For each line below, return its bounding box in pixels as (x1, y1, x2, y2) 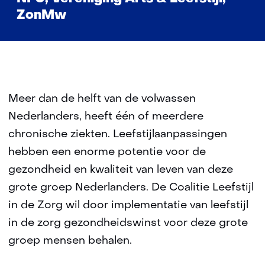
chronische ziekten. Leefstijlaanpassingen (8, 129, 227, 140)
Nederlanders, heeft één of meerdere (8, 111, 203, 122)
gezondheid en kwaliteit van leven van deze (8, 164, 233, 175)
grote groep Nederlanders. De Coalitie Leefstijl (8, 182, 254, 193)
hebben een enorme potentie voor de (8, 147, 206, 157)
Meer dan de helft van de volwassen (8, 93, 196, 104)
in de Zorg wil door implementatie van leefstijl (8, 200, 248, 211)
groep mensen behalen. (8, 235, 132, 246)
